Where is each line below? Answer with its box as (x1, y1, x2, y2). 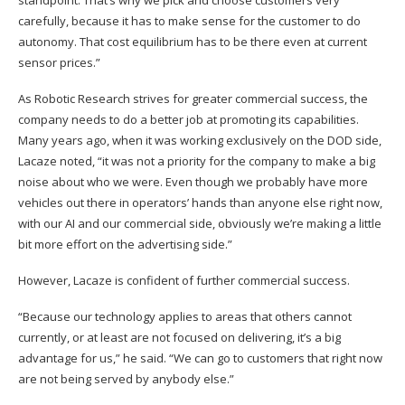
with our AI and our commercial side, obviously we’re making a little (18, 214, 381, 231)
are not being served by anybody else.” (18, 370, 237, 387)
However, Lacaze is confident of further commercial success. (18, 271, 350, 288)
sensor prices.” (18, 53, 100, 71)
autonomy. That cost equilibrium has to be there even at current (18, 33, 367, 50)
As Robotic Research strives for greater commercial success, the (18, 89, 368, 107)
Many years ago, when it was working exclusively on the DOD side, (18, 131, 381, 148)
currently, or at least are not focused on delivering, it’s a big (18, 328, 341, 345)
